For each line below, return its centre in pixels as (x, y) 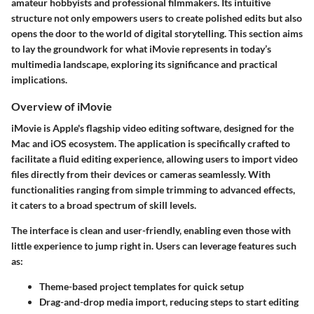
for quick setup (210, 287)
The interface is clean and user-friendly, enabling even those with (151, 231)
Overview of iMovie (62, 106)
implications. (39, 80)
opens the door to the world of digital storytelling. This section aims (157, 33)
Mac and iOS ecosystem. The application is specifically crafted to (151, 144)
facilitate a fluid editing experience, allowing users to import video (155, 159)
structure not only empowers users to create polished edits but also (157, 18)
